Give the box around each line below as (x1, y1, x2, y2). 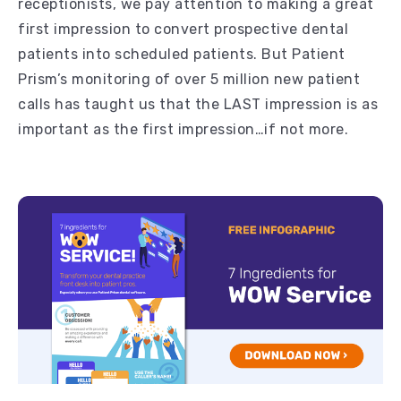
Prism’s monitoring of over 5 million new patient (18, 70, 360, 88)
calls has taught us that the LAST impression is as (18, 95, 378, 113)
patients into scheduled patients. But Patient (18, 45, 346, 63)
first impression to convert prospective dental (18, 20, 348, 38)
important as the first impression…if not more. (18, 120, 353, 138)
